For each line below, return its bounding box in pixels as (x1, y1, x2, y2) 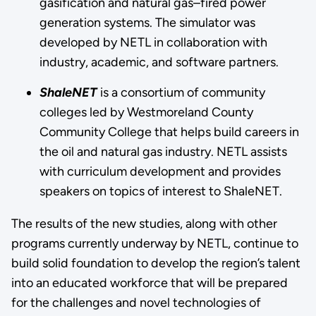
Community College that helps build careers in (39, 124, 299, 140)
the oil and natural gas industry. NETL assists (39, 144, 287, 160)
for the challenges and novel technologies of (11, 295, 261, 311)
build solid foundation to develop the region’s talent (11, 255, 300, 272)
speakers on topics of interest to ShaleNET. (39, 183, 282, 200)
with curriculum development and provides (39, 164, 281, 180)
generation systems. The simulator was (39, 14, 255, 30)
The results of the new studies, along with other (11, 216, 277, 232)
